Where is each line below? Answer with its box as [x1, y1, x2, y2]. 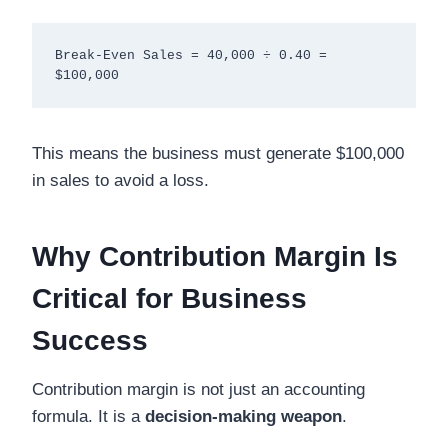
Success [32, 325, 148, 357]
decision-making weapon [145, 407, 342, 427]
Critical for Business [32, 283, 307, 315]
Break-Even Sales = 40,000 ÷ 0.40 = [54, 47, 327, 63]
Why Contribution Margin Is [32, 241, 398, 273]
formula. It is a [32, 407, 145, 427]
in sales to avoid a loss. [32, 171, 209, 191]
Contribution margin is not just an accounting [32, 380, 365, 400]
